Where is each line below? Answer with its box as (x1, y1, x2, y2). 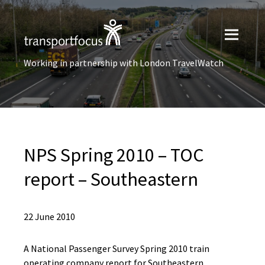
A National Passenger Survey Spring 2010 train (24, 243, 209, 254)
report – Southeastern (24, 167, 198, 191)
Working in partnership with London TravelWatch (24, 57, 224, 69)
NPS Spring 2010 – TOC (24, 143, 204, 167)
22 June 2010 (24, 211, 75, 222)
